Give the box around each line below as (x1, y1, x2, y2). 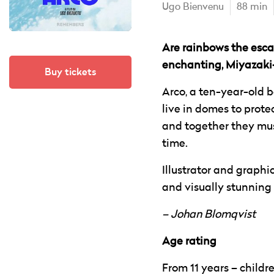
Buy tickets (45, 66, 96, 78)
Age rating (162, 236, 217, 247)
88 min (237, 2, 267, 12)
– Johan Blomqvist (162, 209, 256, 220)
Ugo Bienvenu (162, 2, 224, 12)
